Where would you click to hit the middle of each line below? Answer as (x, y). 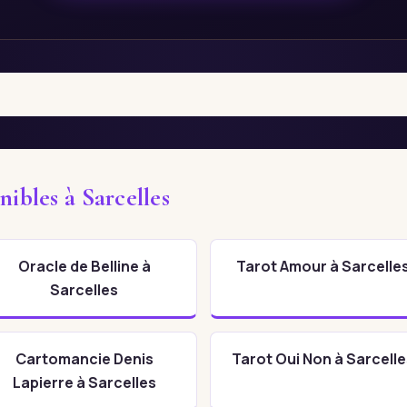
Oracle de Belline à (84, 266)
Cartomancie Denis (84, 358)
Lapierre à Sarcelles (84, 382)
